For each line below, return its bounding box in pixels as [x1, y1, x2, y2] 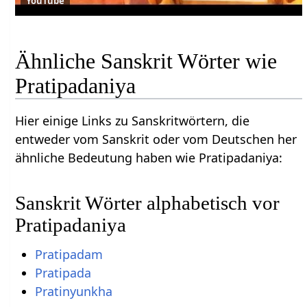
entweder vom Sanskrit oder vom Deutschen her [15, 130, 297, 147]
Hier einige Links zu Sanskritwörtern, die [15, 112, 250, 129]
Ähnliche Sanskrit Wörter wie [15, 48, 278, 73]
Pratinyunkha [34, 283, 112, 300]
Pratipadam [34, 246, 103, 263]
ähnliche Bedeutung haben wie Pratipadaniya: [15, 149, 283, 166]
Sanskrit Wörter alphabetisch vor [15, 191, 280, 214]
